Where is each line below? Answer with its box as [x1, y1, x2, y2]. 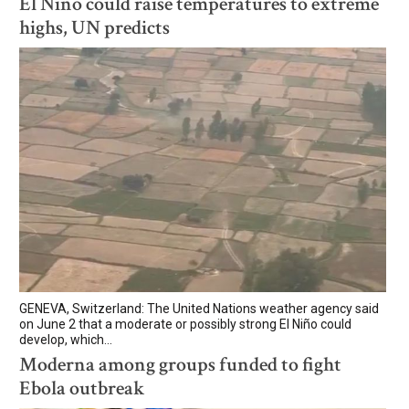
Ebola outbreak [19, 374, 145, 402]
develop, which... [19, 331, 112, 347]
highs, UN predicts [19, 14, 170, 41]
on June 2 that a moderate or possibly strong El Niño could [19, 316, 351, 331]
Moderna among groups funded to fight [19, 351, 341, 378]
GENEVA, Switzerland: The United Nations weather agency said [19, 300, 379, 316]
